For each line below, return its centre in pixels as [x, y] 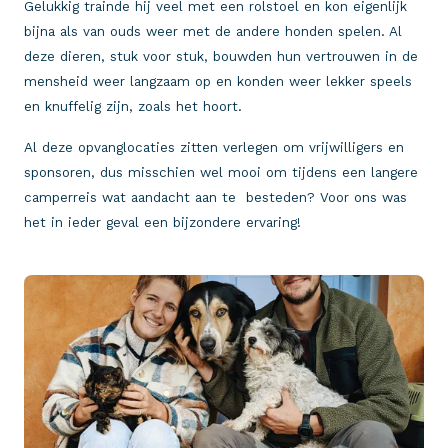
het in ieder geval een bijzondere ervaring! [162, 222]
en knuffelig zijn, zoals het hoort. [135, 106]
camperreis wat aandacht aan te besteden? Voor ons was [215, 197]
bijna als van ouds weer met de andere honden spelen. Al [213, 31]
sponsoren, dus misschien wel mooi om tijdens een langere [221, 172]
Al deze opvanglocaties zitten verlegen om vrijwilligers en [214, 147]
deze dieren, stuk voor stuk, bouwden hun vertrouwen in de [221, 56]
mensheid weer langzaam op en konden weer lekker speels [218, 81]
